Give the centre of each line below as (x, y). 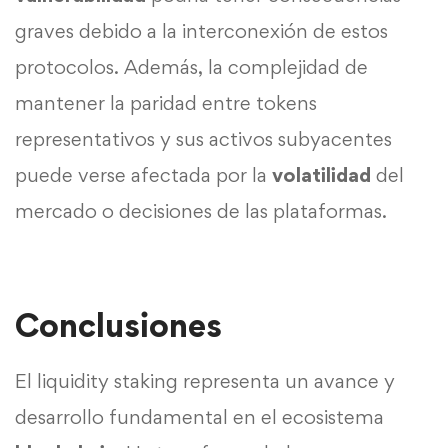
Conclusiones (118, 324)
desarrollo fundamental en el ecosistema (199, 416)
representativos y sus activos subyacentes (203, 138)
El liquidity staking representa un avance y (205, 380)
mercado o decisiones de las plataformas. (201, 210)
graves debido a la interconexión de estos (201, 30)
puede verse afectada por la (143, 174)
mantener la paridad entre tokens (166, 102)
